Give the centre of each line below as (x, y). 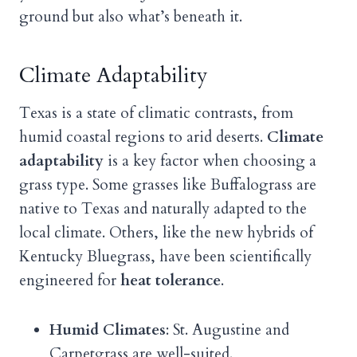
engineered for (70, 281)
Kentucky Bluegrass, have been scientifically (165, 257)
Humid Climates (108, 330)
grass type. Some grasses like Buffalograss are (168, 185)
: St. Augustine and (228, 330)
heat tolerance (171, 281)
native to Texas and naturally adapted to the (163, 209)
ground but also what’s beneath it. (131, 17)
